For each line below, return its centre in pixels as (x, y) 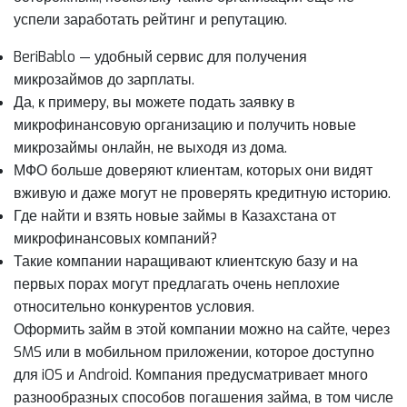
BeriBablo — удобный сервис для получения (160, 57)
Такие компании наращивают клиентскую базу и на (186, 262)
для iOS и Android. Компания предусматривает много (191, 375)
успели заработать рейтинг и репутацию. (150, 20)
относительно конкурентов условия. (134, 307)
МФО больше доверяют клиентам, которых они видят (193, 171)
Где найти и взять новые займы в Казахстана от (175, 216)
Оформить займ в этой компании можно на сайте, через (202, 330)
